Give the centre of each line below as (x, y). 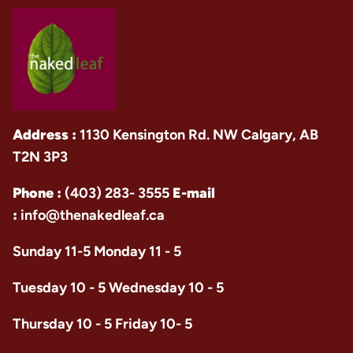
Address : (45, 135)
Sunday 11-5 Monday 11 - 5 (97, 251)
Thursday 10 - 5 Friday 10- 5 (102, 324)
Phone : (39, 193)
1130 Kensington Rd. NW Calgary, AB (197, 135)
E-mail (194, 193)
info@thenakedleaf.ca (93, 215)
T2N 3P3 (40, 157)
